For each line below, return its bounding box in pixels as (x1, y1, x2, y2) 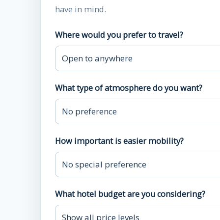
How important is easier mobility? (55, 136, 184, 146)
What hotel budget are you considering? (55, 189, 205, 199)
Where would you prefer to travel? (55, 29, 183, 40)
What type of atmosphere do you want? (55, 82, 202, 93)
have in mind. (55, 3, 106, 15)
